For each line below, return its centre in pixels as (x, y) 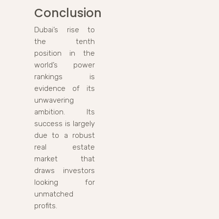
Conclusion (68, 13)
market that (65, 159)
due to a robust (65, 135)
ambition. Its (65, 112)
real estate (65, 147)
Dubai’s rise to (65, 30)
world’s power (65, 65)
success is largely (65, 123)
